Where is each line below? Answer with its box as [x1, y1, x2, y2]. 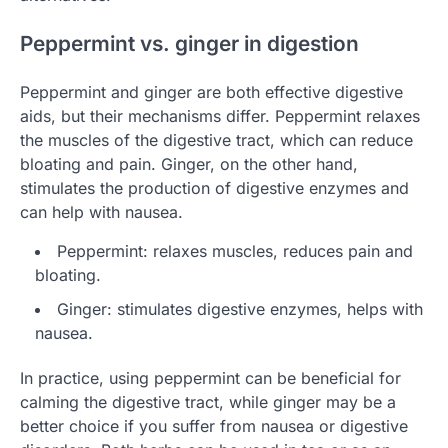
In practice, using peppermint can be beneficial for [20, 367, 401, 388]
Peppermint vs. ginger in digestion [20, 31, 359, 57]
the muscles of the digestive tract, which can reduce [20, 129, 413, 150]
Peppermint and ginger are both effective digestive [20, 81, 403, 102]
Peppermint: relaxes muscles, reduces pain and [57, 240, 413, 261]
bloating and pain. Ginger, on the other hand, [20, 153, 358, 174]
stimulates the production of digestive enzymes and [20, 177, 409, 198]
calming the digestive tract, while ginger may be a [20, 391, 396, 412]
